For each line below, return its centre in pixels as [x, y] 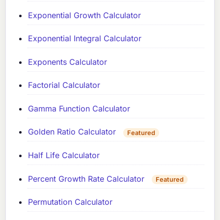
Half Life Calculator [64, 155]
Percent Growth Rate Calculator [86, 179]
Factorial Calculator [64, 85]
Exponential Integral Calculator [85, 39]
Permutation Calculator [70, 202]
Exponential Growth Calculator [85, 15]
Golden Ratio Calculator [72, 132]
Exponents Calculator [68, 62]
